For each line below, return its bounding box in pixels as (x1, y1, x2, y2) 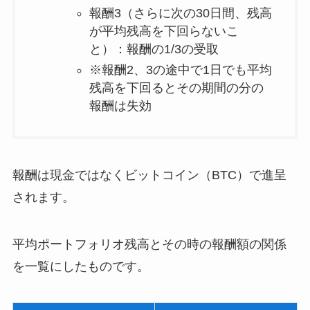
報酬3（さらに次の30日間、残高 (89, 6, 273, 20)
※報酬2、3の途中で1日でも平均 (89, 63, 273, 77)
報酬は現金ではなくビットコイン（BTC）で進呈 (12, 168, 286, 183)
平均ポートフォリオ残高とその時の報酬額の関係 (12, 237, 286, 252)
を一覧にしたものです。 (12, 259, 149, 274)
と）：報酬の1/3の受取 (89, 42, 219, 56)
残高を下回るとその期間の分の (89, 81, 264, 95)
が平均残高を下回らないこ (89, 24, 239, 38)
